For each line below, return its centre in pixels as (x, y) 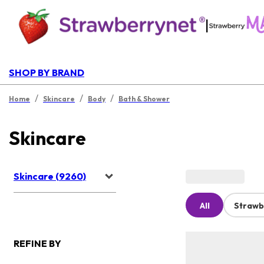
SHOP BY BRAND (47, 72)
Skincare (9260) (50, 176)
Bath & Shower (144, 99)
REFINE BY (37, 244)
